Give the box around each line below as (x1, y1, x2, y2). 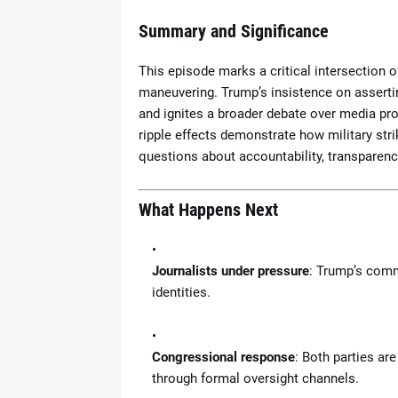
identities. (151, 283, 211, 300)
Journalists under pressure (151, 262, 309, 279)
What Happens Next (138, 198, 278, 220)
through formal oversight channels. (151, 370, 359, 386)
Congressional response (151, 348, 295, 365)
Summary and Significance (138, 20, 329, 42)
